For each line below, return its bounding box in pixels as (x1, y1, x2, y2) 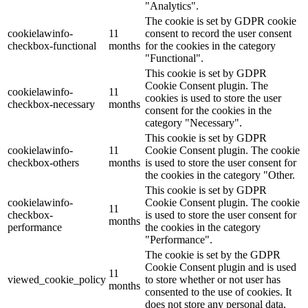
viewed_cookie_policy (8, 274, 106, 286)
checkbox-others (8, 157, 79, 169)
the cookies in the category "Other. (145, 169, 295, 181)
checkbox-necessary (8, 98, 95, 111)
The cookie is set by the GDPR (145, 249, 280, 261)
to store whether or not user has (145, 274, 280, 286)
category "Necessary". (145, 117, 242, 129)
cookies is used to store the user (145, 92, 281, 104)
